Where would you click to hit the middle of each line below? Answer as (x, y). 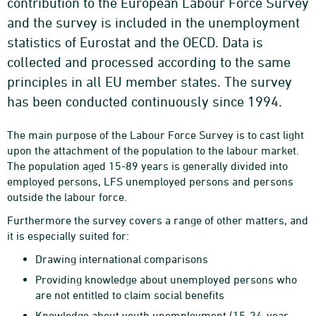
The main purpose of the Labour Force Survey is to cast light (156, 135)
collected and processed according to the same (149, 62)
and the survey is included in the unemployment (153, 22)
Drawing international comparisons (122, 259)
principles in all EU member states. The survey (150, 81)
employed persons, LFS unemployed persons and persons (150, 181)
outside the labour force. (67, 197)
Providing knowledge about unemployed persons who (166, 279)
